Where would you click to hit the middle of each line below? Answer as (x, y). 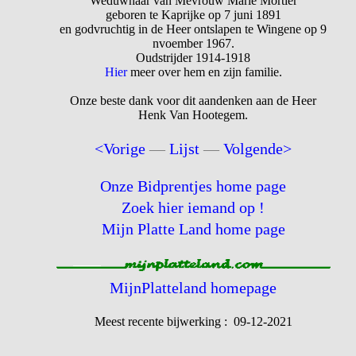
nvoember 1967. (193, 44)
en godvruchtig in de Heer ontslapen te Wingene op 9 (193, 29)
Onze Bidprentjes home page (193, 186)
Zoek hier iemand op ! (193, 208)
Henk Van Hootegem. (193, 115)
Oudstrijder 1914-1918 (193, 58)
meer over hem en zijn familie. (204, 72)
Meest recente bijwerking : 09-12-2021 (193, 322)
